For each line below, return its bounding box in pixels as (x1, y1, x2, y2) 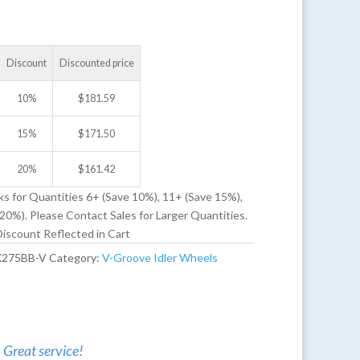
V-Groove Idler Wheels (102, 251, 219, 265)
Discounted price (59, 57, 134, 70)
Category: (49, 251, 103, 265)
